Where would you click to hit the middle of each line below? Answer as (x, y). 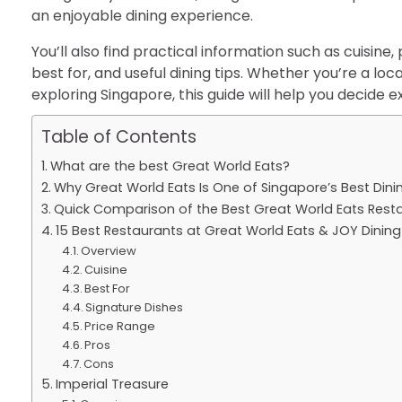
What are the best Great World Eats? (170, 166)
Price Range (120, 326)
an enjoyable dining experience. (142, 16)
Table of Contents (119, 137)
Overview (109, 251)
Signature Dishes (135, 307)
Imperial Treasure (112, 384)
